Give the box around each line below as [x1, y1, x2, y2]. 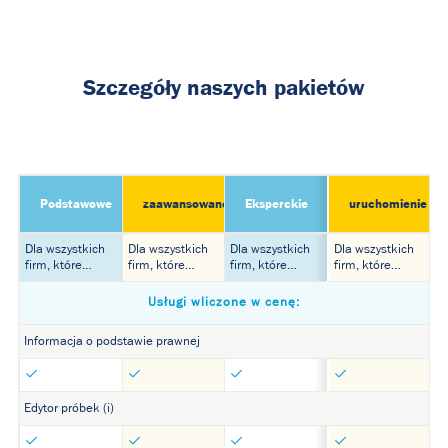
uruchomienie [348, 196, 427, 211]
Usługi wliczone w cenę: [148, 296, 300, 309]
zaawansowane [142, 196, 229, 211]
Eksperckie [245, 196, 308, 211]
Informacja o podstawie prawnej [24, 335, 200, 348]
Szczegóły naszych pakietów [83, 74, 365, 100]
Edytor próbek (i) [24, 402, 114, 415]
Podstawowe [40, 196, 112, 211]
